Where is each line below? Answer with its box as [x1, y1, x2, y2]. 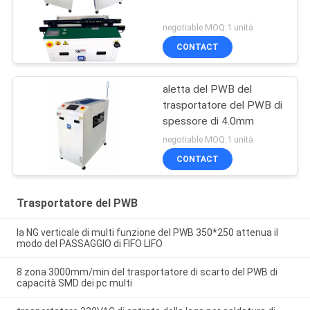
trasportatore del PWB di [163, 98, 283, 111]
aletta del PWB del [163, 82, 253, 95]
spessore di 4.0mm [163, 114, 255, 127]
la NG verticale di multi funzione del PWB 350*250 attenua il [16, 227, 278, 239]
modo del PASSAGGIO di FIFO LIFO [16, 238, 163, 250]
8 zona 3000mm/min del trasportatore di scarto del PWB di [16, 266, 277, 278]
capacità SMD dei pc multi [16, 277, 132, 289]
